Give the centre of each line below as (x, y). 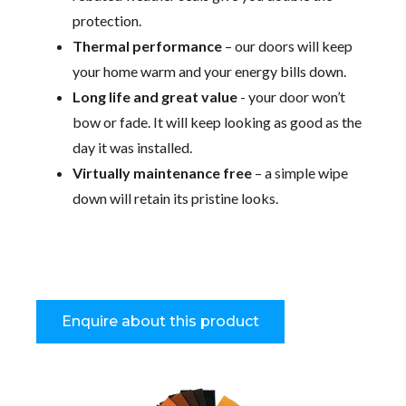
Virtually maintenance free (162, 173)
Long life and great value (155, 97)
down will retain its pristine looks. (175, 198)
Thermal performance (147, 46)
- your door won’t (291, 97)
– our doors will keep (287, 46)
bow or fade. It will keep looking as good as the (217, 122)
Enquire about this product (160, 322)
